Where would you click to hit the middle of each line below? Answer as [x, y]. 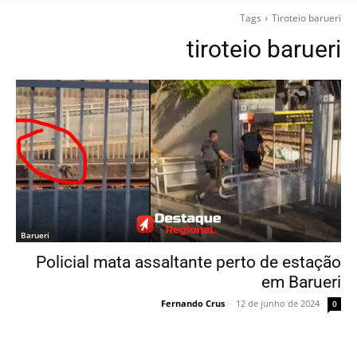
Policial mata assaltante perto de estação [188, 263]
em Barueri [301, 282]
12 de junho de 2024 [278, 304]
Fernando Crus [193, 304]
